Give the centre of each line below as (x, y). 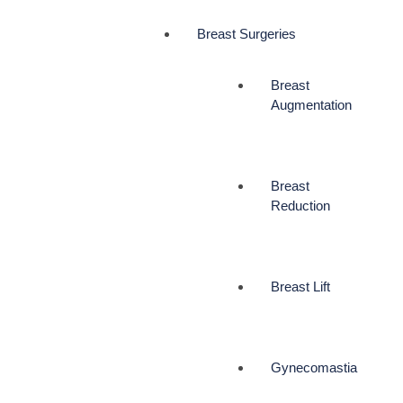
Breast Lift (300, 287)
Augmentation (311, 105)
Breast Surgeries (246, 34)
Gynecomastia (314, 368)
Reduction (300, 206)
